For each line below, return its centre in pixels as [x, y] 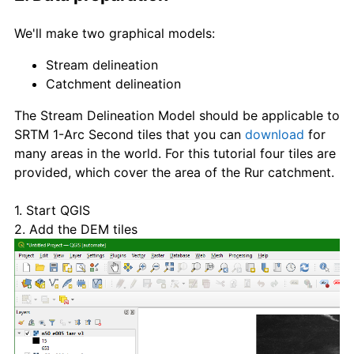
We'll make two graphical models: [115, 33]
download [275, 134]
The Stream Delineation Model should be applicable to [177, 115]
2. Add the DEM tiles [76, 229]
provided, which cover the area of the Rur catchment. [174, 172]
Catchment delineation [113, 83]
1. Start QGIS [52, 210]
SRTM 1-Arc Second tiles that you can [130, 134]
